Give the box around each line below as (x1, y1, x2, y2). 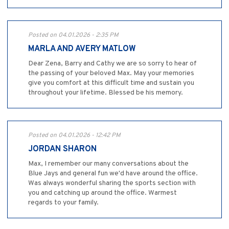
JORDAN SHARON (28, 144, 97, 154)
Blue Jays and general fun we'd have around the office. (28, 169, 198, 178)
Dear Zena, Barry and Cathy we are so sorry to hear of (28, 59, 197, 68)
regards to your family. (28, 198, 99, 207)
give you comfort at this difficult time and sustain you (28, 78, 194, 87)
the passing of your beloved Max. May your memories (28, 68, 194, 78)
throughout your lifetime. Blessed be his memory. (28, 88, 183, 97)
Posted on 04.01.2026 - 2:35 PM (28, 31, 119, 39)
